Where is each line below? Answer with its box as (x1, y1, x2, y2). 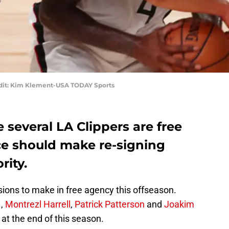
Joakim (164, 199, 194, 210)
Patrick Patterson (75, 199, 145, 210)
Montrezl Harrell (5, 199, 71, 210)
